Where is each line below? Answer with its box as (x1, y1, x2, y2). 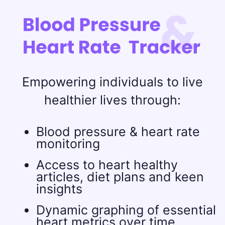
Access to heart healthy (36, 157, 178, 172)
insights (36, 181, 82, 196)
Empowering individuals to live (22, 74, 203, 89)
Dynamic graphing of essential (36, 202, 216, 217)
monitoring (36, 136, 100, 151)
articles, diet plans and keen (36, 169, 204, 184)
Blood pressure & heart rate (36, 124, 200, 139)
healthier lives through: (44, 92, 181, 107)
